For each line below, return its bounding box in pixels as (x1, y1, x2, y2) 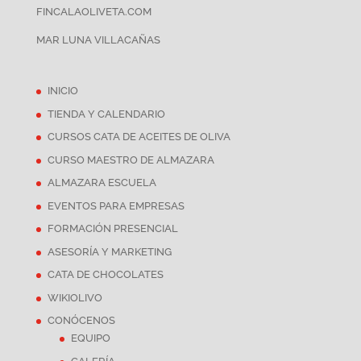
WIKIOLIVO (47, 291, 102, 304)
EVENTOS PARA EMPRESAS (47, 199, 185, 212)
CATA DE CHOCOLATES (47, 268, 164, 281)
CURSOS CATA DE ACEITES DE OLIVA (47, 131, 230, 143)
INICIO (47, 85, 78, 98)
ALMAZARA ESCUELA (47, 176, 156, 189)
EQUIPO (70, 332, 110, 345)
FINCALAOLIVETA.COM (35, 5, 151, 18)
